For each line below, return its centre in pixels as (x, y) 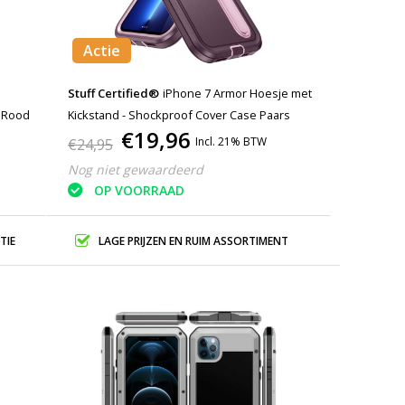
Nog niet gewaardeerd (136, 170)
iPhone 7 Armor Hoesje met (238, 93)
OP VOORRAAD (140, 191)
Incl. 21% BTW (231, 141)
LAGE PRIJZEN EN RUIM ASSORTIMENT (193, 240)
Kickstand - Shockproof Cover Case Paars (179, 115)
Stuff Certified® (114, 93)
